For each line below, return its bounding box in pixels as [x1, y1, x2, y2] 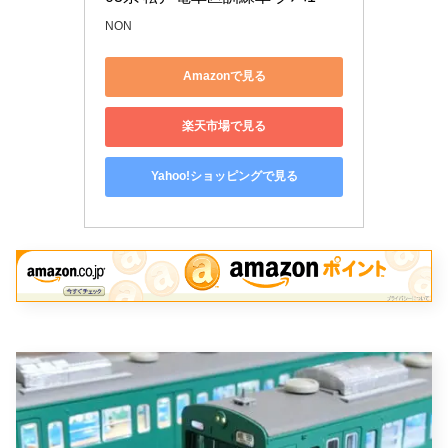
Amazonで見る [182, 69, 266, 84]
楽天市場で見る [182, 119, 266, 134]
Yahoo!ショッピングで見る [150, 169, 298, 184]
